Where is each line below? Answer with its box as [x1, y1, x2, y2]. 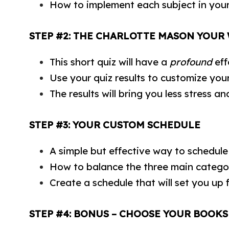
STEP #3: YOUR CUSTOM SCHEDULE [29, 118, 200, 131]
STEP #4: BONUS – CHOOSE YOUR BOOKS [29, 207, 228, 220]
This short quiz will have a [50, 55, 170, 68]
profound [170, 55, 212, 68]
